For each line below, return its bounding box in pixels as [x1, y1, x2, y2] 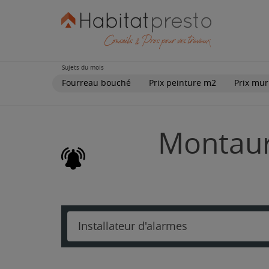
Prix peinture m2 [149, 77, 216, 88]
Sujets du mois [62, 64, 104, 71]
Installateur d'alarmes [78, 219, 187, 233]
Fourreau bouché [62, 77, 131, 88]
